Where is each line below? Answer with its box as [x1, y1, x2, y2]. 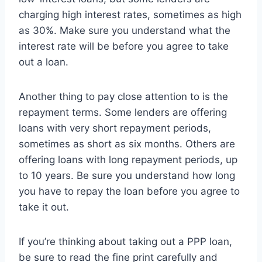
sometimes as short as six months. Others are [19, 138, 235, 150]
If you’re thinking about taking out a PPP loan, [19, 236, 232, 248]
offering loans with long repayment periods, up [19, 154, 237, 166]
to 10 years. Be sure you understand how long [19, 170, 235, 182]
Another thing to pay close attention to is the [19, 91, 228, 103]
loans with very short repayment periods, [19, 122, 211, 135]
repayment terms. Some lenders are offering [19, 106, 227, 119]
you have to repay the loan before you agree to [19, 185, 240, 198]
